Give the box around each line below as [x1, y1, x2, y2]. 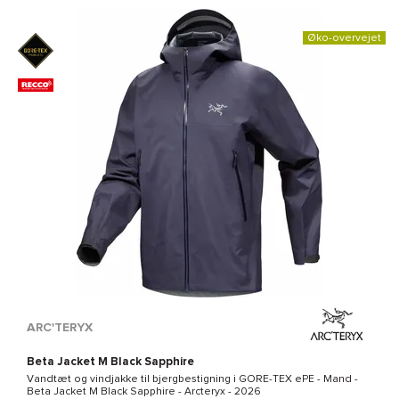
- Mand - [314, 373, 358, 385]
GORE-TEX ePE [239, 373, 314, 385]
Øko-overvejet [307, 32, 381, 44]
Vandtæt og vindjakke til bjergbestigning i [27, 373, 239, 385]
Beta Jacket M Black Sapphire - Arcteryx [27, 386, 225, 397]
